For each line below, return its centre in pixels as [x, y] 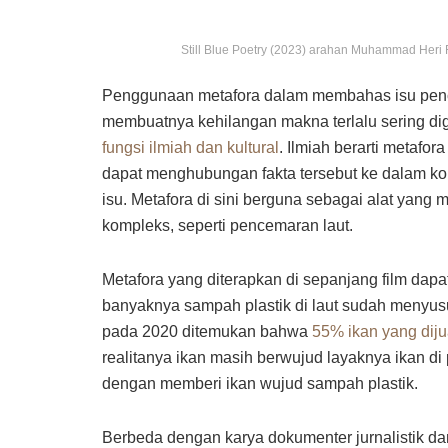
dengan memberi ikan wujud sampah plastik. [262, 384]
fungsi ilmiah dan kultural [190, 148]
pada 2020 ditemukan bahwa [207, 332]
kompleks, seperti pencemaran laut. [229, 226]
